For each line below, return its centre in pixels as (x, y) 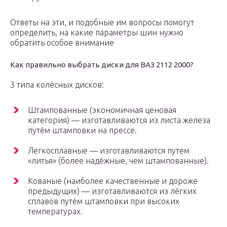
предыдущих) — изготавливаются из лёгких (112, 191)
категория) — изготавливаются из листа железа (119, 120)
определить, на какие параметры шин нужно (97, 33)
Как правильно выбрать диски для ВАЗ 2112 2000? (102, 65)
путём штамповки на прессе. (82, 130)
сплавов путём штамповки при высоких (104, 201)
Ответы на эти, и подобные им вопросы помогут (102, 23)
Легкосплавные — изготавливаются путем (109, 151)
